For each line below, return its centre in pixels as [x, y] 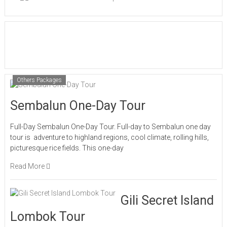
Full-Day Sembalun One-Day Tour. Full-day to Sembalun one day [110, 127]
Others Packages [39, 80]
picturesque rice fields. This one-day [67, 148]
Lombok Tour [47, 217]
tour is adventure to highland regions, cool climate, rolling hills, [109, 138]
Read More [28, 166]
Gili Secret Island [167, 201]
